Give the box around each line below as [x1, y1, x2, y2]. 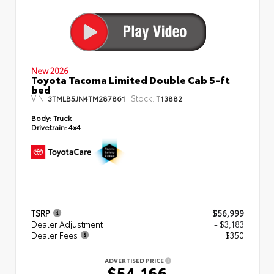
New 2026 [31, 64, 68, 76]
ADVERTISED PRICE [104, 255, 165, 265]
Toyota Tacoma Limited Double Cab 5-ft [31, 72, 230, 86]
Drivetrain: [31, 121, 67, 132]
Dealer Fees [31, 229, 78, 240]
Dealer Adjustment [31, 218, 103, 229]
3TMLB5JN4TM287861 [48, 92, 125, 103]
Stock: [131, 92, 154, 103]
